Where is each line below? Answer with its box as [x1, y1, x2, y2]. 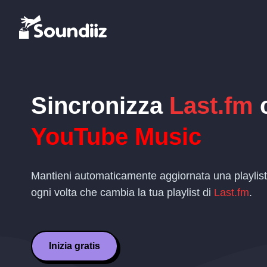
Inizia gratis [49, 241, 100, 251]
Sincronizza [31, 92, 169, 119]
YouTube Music [31, 123, 201, 150]
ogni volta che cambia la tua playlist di [31, 187, 214, 198]
